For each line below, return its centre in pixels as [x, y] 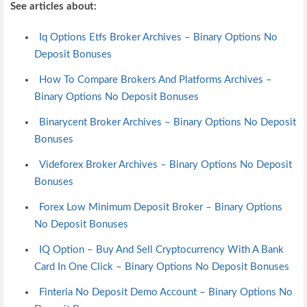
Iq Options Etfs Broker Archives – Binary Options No [158, 37]
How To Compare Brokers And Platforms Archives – [155, 79]
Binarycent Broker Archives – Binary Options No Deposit [167, 122]
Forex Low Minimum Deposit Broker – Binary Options [160, 207]
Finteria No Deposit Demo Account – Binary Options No [165, 292]
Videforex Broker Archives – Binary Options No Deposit [165, 164]
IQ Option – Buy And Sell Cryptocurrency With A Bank [161, 249]
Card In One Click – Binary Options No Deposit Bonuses [162, 267]
